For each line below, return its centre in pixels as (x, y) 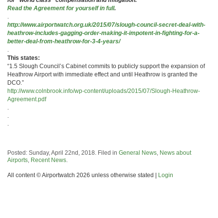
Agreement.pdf (27, 99)
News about (175, 153)
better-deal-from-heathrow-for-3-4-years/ (64, 41)
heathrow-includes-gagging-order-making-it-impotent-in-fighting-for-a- (103, 33)
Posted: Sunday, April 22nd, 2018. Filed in (63, 153)
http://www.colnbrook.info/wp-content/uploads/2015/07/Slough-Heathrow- (104, 91)
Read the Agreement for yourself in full (61, 8)
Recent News (48, 160)
